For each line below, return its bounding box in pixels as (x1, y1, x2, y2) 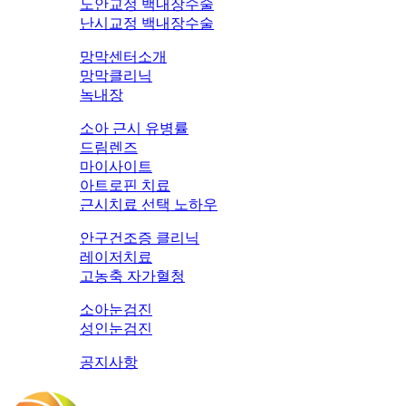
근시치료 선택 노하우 (80, 196, 217, 212)
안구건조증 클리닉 (80, 229, 199, 246)
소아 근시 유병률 (80, 120, 188, 136)
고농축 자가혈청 (80, 267, 185, 284)
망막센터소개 (80, 48, 167, 64)
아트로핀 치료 (80, 177, 170, 193)
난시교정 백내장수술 (80, 14, 214, 31)
